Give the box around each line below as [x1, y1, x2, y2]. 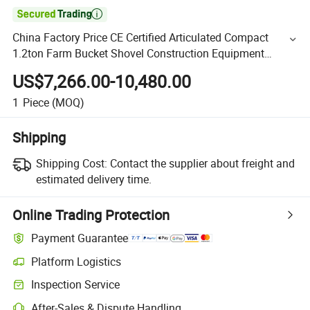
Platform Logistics [31, 253, 122, 269]
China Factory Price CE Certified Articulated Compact [12, 30, 269, 46]
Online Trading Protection [12, 205, 170, 224]
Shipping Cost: [35, 155, 107, 171]
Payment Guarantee [31, 230, 129, 246]
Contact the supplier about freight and [109, 155, 295, 171]
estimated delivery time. [35, 171, 152, 187]
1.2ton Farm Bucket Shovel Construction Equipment [12, 46, 265, 62]
